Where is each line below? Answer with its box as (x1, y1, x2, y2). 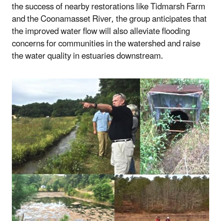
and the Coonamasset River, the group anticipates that (12, 10, 207, 28)
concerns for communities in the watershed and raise (12, 35, 200, 53)
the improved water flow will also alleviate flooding (12, 22, 190, 40)
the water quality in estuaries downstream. (12, 47, 163, 65)
